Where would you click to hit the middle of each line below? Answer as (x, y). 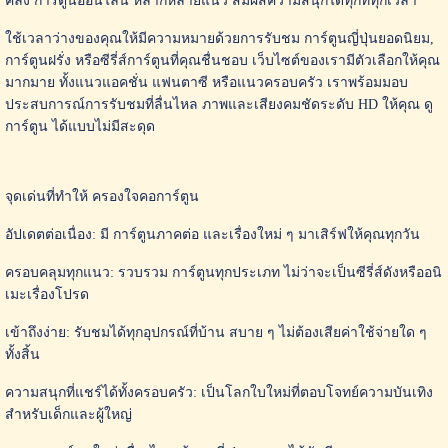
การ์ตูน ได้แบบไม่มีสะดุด (79, 127)
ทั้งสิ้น (22, 355)
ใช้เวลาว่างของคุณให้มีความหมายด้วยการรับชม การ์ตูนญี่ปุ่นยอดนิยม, (219, 39)
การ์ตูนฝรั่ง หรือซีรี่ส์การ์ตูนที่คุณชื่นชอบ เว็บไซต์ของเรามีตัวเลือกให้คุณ (222, 61)
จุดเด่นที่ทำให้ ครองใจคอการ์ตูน (101, 197)
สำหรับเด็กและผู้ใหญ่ (68, 415)
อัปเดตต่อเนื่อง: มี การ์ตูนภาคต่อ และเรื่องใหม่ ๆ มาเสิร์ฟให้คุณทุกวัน (212, 235)
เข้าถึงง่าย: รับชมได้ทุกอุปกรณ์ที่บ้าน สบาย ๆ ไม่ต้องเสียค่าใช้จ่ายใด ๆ (215, 333)
